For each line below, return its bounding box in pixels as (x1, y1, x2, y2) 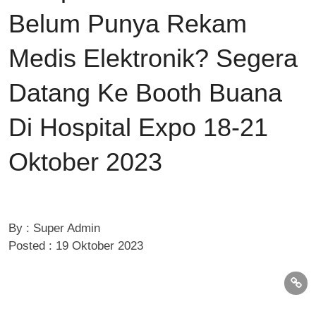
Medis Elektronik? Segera (8, 44, 298, 73)
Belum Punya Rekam (8, 9, 247, 38)
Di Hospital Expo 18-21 (8, 113, 268, 142)
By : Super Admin (8, 221, 100, 235)
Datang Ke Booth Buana (8, 78, 282, 107)
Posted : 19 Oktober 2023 (8, 238, 143, 253)
